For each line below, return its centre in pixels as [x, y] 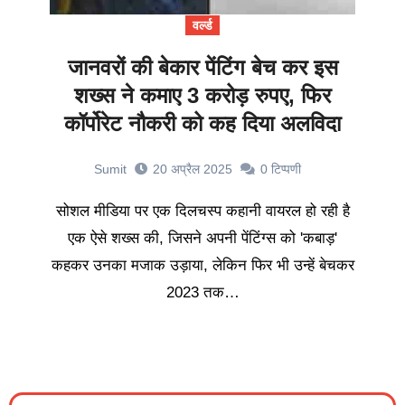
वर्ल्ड [202, 26]
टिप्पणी [286, 170]
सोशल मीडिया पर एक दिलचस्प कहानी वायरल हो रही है [62, 212]
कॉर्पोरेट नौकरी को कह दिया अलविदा [202, 124]
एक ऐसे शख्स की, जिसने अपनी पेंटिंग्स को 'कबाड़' [202, 239]
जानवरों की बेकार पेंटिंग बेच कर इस [202, 68]
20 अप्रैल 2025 [192, 170]
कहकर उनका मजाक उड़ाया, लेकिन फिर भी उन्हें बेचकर [202, 266]
